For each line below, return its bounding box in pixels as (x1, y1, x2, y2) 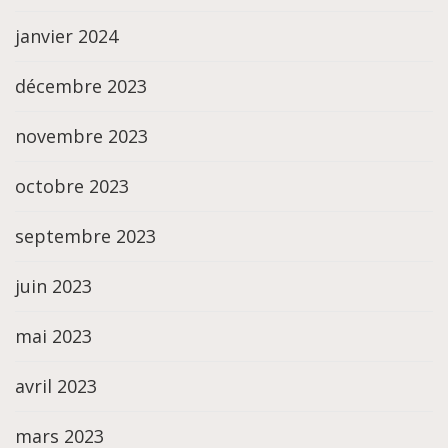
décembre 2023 (15, 74, 147, 99)
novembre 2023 (15, 124, 148, 149)
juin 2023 (15, 274, 92, 299)
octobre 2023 (15, 174, 129, 199)
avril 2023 (15, 374, 97, 399)
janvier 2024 (15, 24, 118, 49)
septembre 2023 (15, 224, 156, 249)
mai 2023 (15, 324, 92, 349)
